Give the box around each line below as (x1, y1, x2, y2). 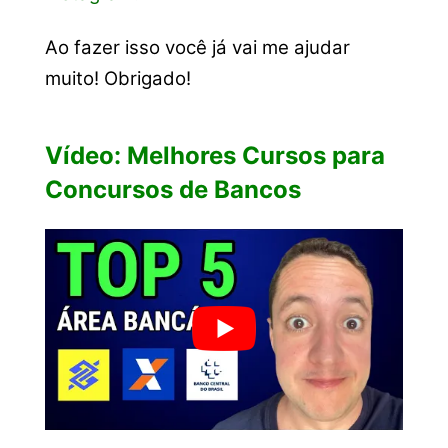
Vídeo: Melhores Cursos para (44, 141, 385, 171)
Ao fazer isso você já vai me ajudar (44, 35, 350, 59)
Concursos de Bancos (44, 175, 301, 205)
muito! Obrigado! (44, 66, 191, 90)
